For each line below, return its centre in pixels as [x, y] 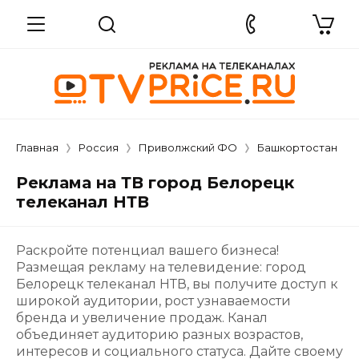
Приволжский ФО [188, 147]
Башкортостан [297, 147]
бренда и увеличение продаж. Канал [142, 318]
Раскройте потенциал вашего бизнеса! [147, 250]
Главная [37, 147]
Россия [99, 147]
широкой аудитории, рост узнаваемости [153, 301]
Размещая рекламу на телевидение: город [161, 267]
